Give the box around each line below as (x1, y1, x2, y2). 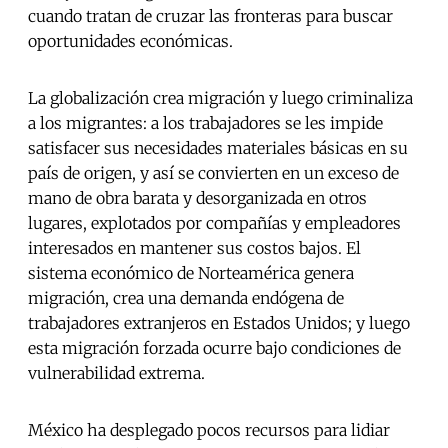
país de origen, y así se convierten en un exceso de (28, 163, 399, 184)
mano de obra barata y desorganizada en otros (28, 188, 367, 209)
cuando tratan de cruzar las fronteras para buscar (28, 6, 393, 27)
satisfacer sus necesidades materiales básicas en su (28, 138, 408, 159)
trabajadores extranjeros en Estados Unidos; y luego (28, 313, 410, 334)
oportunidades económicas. (28, 31, 233, 52)
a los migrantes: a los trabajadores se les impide (28, 113, 383, 134)
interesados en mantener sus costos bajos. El (28, 238, 361, 259)
